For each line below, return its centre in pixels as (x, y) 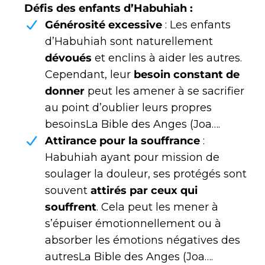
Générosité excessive (104, 25)
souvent (68, 191)
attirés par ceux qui (144, 191)
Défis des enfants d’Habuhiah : (109, 9)
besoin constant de (187, 75)
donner (65, 91)
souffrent (71, 207)
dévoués (68, 58)
